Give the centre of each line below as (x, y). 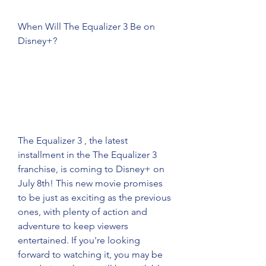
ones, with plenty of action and (83, 212)
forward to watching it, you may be (90, 254)
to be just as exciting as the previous (94, 197)
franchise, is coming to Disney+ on (91, 169)
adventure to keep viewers (73, 226)
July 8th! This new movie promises (90, 183)
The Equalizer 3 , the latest (73, 140)
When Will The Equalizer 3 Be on (86, 26)
